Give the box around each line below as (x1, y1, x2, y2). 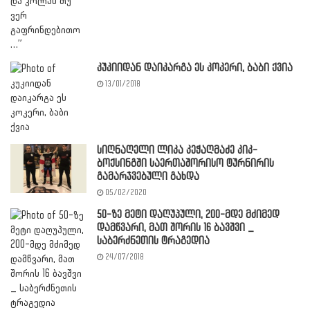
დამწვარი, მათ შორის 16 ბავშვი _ (97, 221, 254, 234)
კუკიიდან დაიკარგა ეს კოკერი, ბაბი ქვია (97, 62, 293, 74)
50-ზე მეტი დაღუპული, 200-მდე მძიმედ (97, 208, 280, 221)
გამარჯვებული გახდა (97, 170, 199, 183)
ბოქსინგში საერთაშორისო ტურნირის (97, 157, 274, 170)
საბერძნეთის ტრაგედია (97, 235, 210, 247)
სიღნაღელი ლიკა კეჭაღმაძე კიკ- (97, 144, 257, 156)
